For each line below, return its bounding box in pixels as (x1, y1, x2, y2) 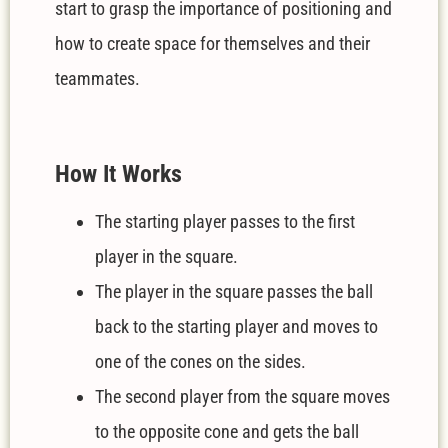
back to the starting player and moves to (95, 316, 378, 338)
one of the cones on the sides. (95, 351, 306, 373)
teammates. (55, 68, 140, 90)
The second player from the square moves (95, 386, 390, 408)
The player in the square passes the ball (95, 281, 373, 303)
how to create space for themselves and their (55, 33, 370, 55)
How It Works (55, 160, 182, 189)
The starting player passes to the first (95, 211, 355, 233)
